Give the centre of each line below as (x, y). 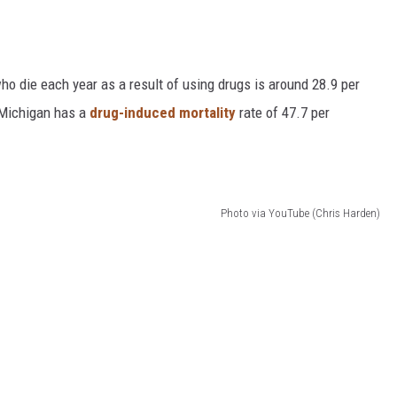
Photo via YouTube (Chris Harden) (300, 214)
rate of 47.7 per (283, 112)
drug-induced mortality (163, 112)
